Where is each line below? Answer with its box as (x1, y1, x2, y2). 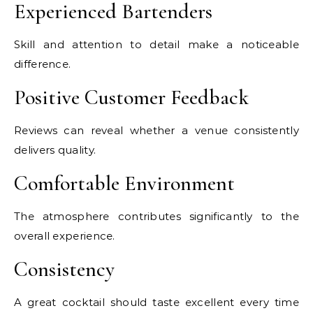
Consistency (14, 256, 115, 283)
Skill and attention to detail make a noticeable (14, 38, 299, 52)
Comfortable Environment (14, 170, 235, 197)
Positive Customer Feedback (14, 85, 249, 111)
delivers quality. (14, 143, 96, 157)
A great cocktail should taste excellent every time (14, 296, 299, 310)
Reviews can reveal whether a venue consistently (14, 124, 299, 138)
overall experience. (14, 229, 115, 243)
